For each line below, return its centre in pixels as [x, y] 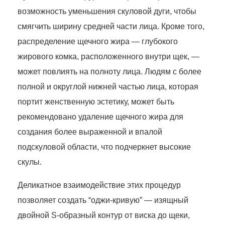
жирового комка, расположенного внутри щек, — [108, 56]
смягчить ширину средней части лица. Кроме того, [111, 26]
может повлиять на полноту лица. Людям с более [109, 71]
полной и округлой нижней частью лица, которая [108, 86]
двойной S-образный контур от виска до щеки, [104, 215]
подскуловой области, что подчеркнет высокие [104, 147]
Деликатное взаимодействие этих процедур [99, 185]
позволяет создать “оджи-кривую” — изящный [103, 200]
